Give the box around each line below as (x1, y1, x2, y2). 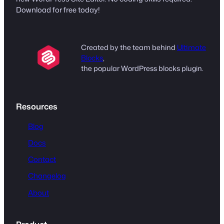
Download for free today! (16, 4, 100, 15)
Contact (28, 154, 56, 165)
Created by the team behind (81, 41, 177, 52)
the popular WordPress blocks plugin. (81, 62, 203, 73)
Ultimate (177, 41, 206, 52)
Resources (16, 100, 57, 112)
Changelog (28, 170, 66, 181)
